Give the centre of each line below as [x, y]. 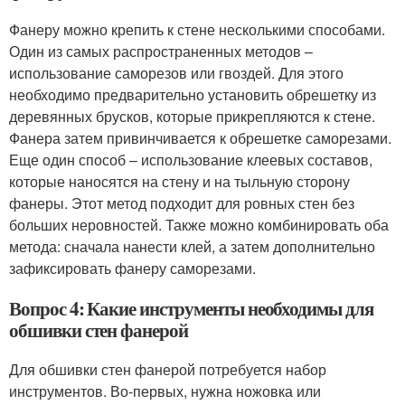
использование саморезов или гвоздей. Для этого [176, 73]
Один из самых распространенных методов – [161, 51]
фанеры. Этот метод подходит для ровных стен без [182, 203]
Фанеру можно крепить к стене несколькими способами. [197, 29]
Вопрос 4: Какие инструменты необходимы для [191, 308]
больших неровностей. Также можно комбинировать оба [199, 225]
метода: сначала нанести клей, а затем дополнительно [192, 246]
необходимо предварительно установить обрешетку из [193, 94]
